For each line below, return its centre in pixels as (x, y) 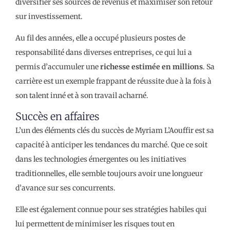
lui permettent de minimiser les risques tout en (95, 224)
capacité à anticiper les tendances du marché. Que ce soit (111, 145)
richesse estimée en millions (151, 66)
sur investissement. (49, 16)
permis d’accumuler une (58, 66)
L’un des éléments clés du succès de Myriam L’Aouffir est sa (115, 130)
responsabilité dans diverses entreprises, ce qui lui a (104, 52)
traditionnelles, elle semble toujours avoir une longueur (109, 173)
